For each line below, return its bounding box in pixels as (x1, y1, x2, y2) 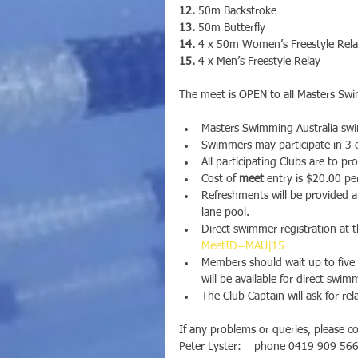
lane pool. (201, 206, 249, 218)
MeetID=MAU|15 (201, 240, 284, 252)
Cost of (201, 173, 239, 185)
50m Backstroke (195, 5, 276, 17)
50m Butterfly (195, 22, 265, 34)
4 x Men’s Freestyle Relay (195, 55, 320, 67)
